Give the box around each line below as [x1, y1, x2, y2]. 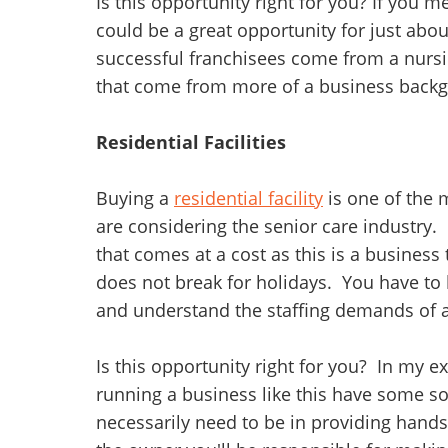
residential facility [174, 186, 323, 211]
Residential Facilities [96, 130, 286, 155]
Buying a [96, 186, 174, 211]
